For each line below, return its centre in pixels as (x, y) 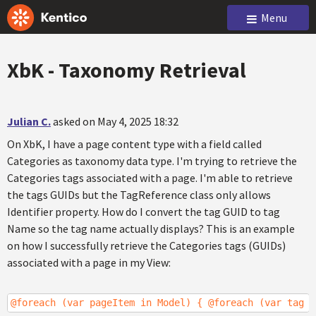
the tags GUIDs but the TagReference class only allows (139, 195)
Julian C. (29, 121)
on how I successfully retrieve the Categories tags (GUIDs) (146, 245)
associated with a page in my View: (89, 262)
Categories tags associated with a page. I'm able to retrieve (150, 178)
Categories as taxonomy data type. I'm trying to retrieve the (152, 161)
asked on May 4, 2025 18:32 (116, 121)
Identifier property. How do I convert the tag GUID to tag (144, 212)
